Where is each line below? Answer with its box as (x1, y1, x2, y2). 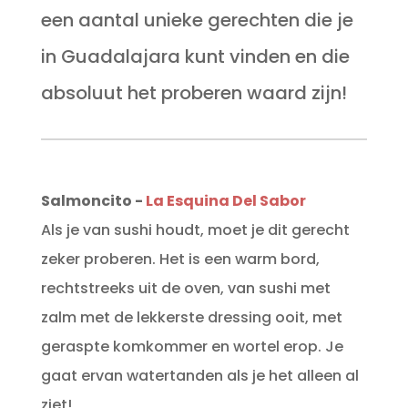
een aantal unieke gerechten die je (40, 7, 353, 34)
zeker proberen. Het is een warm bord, (40, 249, 320, 270)
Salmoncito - (40, 190, 146, 212)
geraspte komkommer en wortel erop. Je (40, 336, 343, 358)
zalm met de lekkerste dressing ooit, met (40, 307, 342, 329)
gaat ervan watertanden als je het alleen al (40, 365, 359, 387)
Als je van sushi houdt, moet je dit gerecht (40, 219, 350, 241)
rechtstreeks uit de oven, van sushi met (40, 278, 331, 300)
